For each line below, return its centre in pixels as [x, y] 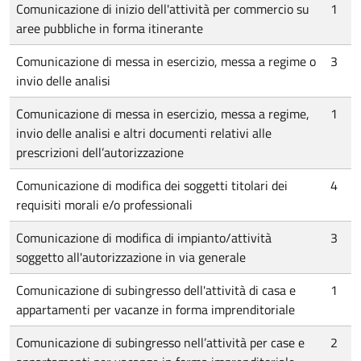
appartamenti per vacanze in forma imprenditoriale [156, 309]
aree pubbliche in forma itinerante [110, 28]
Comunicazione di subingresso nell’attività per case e [160, 342]
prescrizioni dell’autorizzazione [100, 152]
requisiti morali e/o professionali [104, 205]
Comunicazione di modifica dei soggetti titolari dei [152, 185]
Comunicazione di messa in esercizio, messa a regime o [166, 61]
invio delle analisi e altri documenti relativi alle [144, 133]
